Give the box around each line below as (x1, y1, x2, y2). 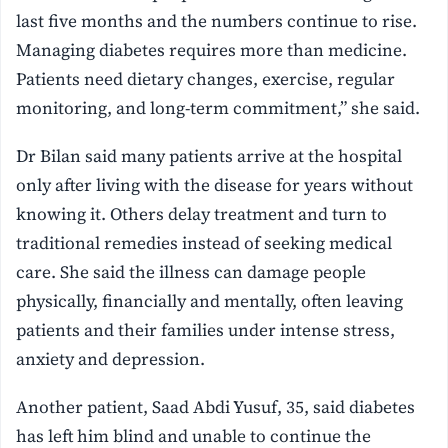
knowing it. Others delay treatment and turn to (16, 202, 388, 227)
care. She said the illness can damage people (16, 260, 367, 285)
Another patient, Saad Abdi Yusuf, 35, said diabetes (16, 395, 416, 420)
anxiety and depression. (16, 347, 206, 372)
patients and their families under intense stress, (16, 318, 396, 343)
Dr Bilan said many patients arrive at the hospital (16, 144, 403, 169)
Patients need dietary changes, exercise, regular (16, 67, 396, 92)
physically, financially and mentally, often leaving (16, 289, 404, 314)
